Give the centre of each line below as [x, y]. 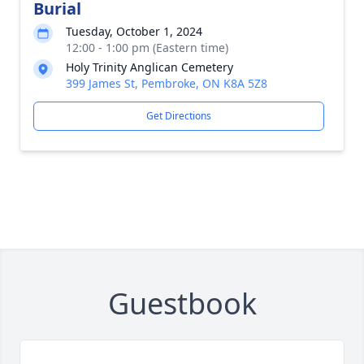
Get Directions [179, 116]
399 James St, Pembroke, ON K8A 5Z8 [167, 83]
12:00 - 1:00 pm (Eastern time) [147, 48]
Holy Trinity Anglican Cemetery [149, 67]
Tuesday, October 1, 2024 [134, 31]
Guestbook [182, 303]
